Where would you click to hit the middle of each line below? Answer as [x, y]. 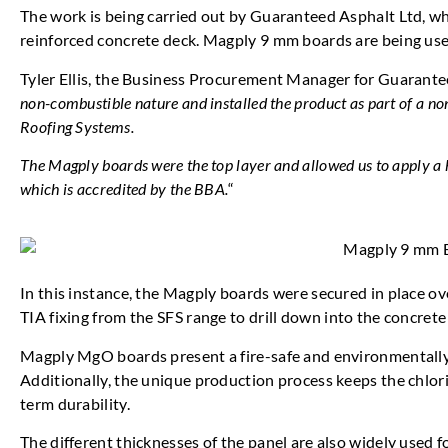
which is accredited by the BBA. [124, 189]
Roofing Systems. [77, 126]
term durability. [75, 403]
